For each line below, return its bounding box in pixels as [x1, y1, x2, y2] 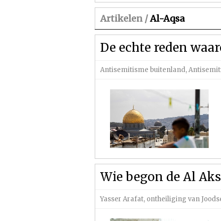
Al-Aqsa [148, 13, 184, 24]
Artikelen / [100, 13, 148, 24]
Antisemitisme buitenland [100, 66, 185, 74]
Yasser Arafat [100, 195, 144, 203]
